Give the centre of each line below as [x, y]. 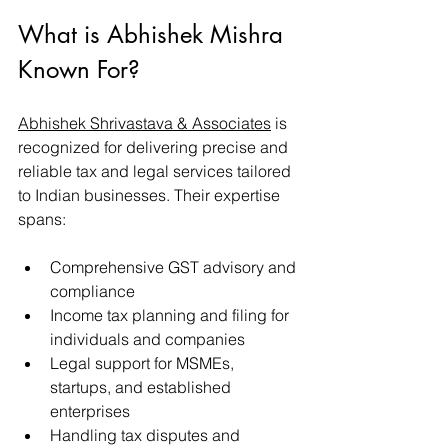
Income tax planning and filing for [171, 314]
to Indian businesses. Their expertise [151, 194]
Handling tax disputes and [147, 434]
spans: [42, 218]
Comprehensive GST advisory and [175, 266]
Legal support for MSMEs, [144, 362]
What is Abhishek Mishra [154, 34]
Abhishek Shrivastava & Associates [144, 122]
